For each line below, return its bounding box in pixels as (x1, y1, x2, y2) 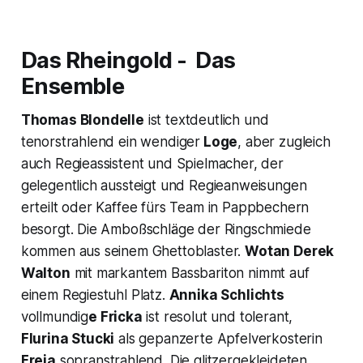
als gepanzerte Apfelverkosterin (114, 331, 322, 348)
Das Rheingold (20, 47, 177, 75)
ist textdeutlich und (143, 112, 269, 129)
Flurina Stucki (20, 331, 115, 348)
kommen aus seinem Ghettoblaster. (20, 243, 246, 260)
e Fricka (88, 309, 143, 326)
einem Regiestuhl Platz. (20, 287, 169, 304)
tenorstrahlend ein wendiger (20, 134, 201, 151)
